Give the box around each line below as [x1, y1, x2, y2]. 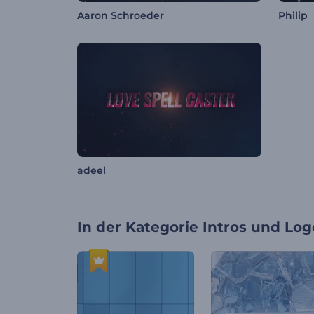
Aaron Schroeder [77, 9, 164, 22]
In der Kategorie [77, 219, 198, 236]
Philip [278, 9, 308, 22]
